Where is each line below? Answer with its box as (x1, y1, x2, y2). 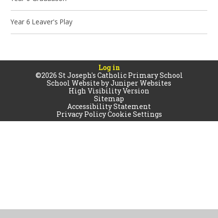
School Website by (47, 78, 110, 88)
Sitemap (94, 93, 124, 103)
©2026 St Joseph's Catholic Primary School (35, 70, 183, 80)
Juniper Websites (110, 78, 171, 88)
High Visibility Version (69, 86, 149, 95)
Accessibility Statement (67, 101, 151, 111)
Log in (98, 62, 120, 72)
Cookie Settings (107, 109, 162, 119)
